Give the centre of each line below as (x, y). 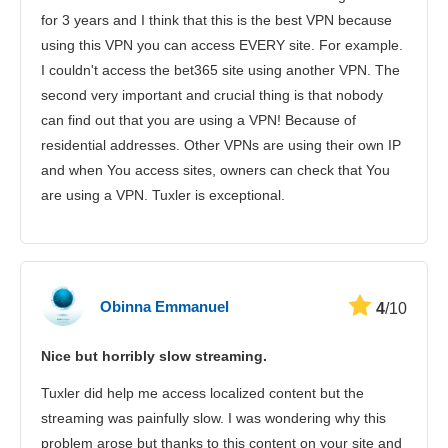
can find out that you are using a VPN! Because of (198, 120)
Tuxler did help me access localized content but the (202, 393)
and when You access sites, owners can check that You (215, 170)
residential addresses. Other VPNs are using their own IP (221, 145)
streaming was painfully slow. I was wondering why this (213, 418)
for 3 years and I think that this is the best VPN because (216, 20)
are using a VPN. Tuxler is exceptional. (163, 195)
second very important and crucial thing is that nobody (212, 95)
